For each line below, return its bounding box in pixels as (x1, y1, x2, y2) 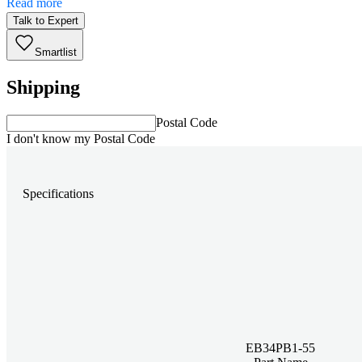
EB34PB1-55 (246, 340, 316, 355)
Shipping (6, 76, 80, 98)
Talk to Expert (13, 14, 78, 27)
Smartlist (35, 45, 77, 58)
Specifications (23, 187, 94, 201)
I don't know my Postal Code (6, 131, 155, 145)
